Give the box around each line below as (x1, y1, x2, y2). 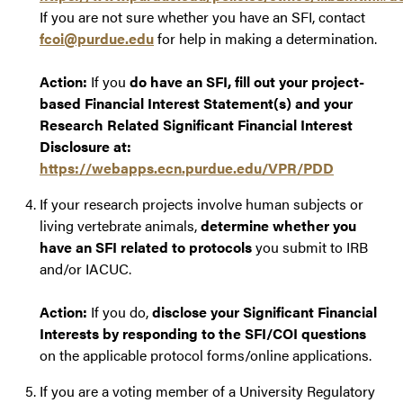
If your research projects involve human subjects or (40, 193, 363, 215)
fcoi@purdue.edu (40, 28, 154, 49)
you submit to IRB (252, 237, 368, 258)
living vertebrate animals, (40, 215, 201, 237)
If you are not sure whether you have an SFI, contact (40, 6, 365, 28)
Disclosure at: (40, 136, 131, 157)
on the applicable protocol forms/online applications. (40, 345, 372, 366)
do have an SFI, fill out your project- (130, 71, 364, 93)
